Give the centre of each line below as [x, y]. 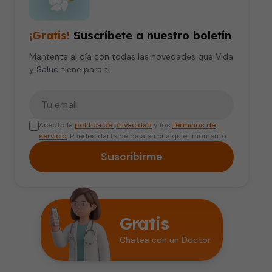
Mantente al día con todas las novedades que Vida [131, 56]
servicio [53, 136]
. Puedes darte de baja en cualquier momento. [147, 136]
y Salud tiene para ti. [70, 69]
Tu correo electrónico [77, 97]
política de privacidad [113, 125]
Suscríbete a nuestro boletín [151, 36]
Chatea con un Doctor [165, 240]
